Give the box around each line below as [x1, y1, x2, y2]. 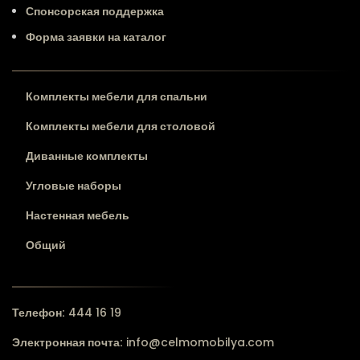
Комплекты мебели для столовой [26, 117, 215, 134]
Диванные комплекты [26, 147, 148, 164]
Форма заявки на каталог [26, 28, 166, 45]
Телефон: [12, 304, 65, 321]
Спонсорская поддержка [26, 2, 164, 19]
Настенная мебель [26, 207, 129, 223]
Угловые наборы [26, 177, 121, 194]
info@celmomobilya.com [126, 333, 274, 350]
